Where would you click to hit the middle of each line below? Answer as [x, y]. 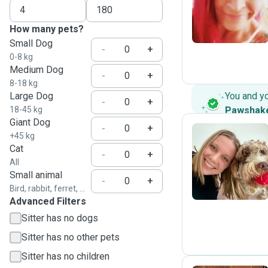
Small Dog [31, 43]
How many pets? [47, 29]
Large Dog [31, 96]
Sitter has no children [66, 256]
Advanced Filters [48, 201]
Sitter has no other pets [71, 237]
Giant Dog [30, 122]
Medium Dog [36, 70]
